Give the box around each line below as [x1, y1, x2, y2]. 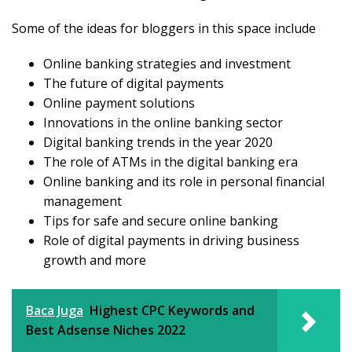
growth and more [43, 251, 146, 269]
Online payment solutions [43, 94, 195, 112]
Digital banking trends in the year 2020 [43, 134, 273, 152]
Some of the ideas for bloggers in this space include [12, 20, 316, 38]
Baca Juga [26, 302, 83, 320]
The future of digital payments [43, 75, 224, 93]
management [43, 192, 122, 211]
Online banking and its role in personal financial [43, 173, 324, 191]
